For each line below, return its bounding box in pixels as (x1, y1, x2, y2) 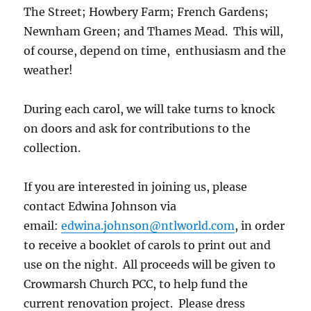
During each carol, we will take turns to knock (24, 102, 276, 117)
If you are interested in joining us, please (24, 180, 248, 194)
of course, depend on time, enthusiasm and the (24, 44, 287, 58)
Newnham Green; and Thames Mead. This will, (24, 24, 284, 39)
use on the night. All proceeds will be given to (24, 258, 276, 272)
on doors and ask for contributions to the (24, 121, 251, 136)
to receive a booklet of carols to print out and (24, 238, 271, 253)
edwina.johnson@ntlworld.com (61, 219, 235, 233)
